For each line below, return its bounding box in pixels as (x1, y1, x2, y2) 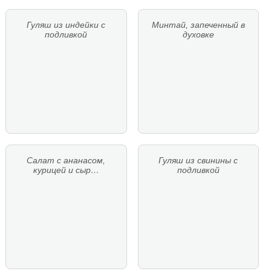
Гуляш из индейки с (27, 20, 106, 30)
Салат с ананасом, (27, 155, 106, 166)
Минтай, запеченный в (151, 20, 245, 30)
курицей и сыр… (33, 165, 99, 175)
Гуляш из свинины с (158, 155, 238, 166)
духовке (182, 30, 214, 40)
